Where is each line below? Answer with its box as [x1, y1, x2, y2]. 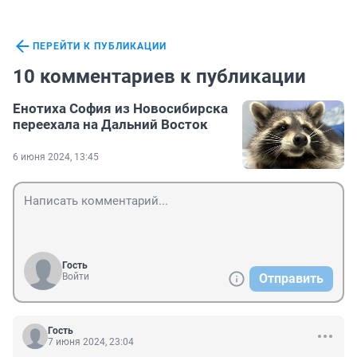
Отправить [259, 271, 324, 287]
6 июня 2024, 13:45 [13, 151, 99, 163]
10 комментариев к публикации [13, 65, 306, 88]
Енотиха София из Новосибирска [13, 100, 228, 117]
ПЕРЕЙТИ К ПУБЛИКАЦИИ [33, 41, 167, 53]
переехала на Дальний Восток [13, 116, 208, 133]
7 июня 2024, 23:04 [48, 336, 134, 348]
